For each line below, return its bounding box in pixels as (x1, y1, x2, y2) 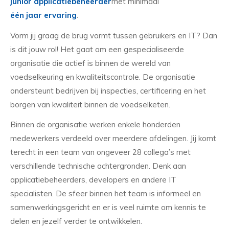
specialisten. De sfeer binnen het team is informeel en (10, 189, 201, 199)
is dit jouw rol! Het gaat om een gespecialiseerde (10, 44, 184, 54)
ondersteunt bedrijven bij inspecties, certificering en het (10, 85, 206, 96)
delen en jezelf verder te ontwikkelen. (10, 216, 142, 226)
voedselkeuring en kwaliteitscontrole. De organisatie (10, 72, 195, 82)
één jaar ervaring (10, 10, 77, 20)
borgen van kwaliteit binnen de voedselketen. (10, 99, 170, 109)
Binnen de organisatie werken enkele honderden (10, 120, 180, 130)
